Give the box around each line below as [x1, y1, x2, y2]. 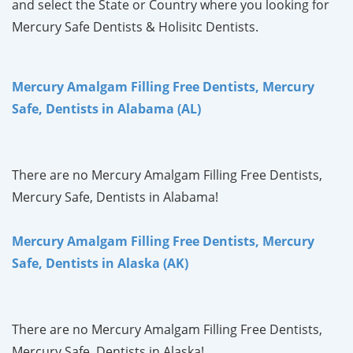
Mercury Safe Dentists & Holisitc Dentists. [12, 17, 258, 35]
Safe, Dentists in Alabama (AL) [12, 99, 201, 117]
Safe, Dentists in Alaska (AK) [12, 254, 188, 272]
